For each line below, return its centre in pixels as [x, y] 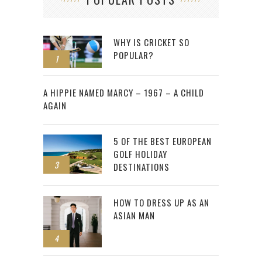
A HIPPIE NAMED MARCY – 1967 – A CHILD [124, 93]
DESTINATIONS [142, 167]
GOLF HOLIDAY [140, 154]
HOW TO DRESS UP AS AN [161, 203]
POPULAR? [134, 55]
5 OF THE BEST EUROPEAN [163, 141]
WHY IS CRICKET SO [151, 42]
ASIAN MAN [134, 216]
